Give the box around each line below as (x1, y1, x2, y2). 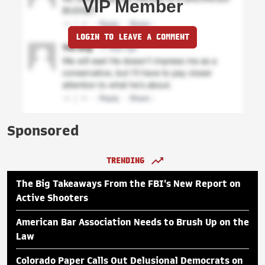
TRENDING (106, 155, 144, 166)
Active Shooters (16, 193, 88, 203)
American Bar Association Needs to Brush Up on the (16, 217, 249, 227)
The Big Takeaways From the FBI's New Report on (16, 179, 241, 189)
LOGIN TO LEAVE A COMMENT (76, 31, 189, 42)
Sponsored (7, 123, 79, 138)
